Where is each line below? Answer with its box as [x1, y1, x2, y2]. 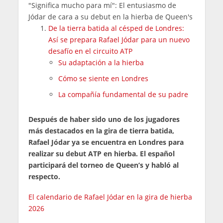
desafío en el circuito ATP [48, 46, 132, 56]
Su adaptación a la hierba [58, 57, 144, 67]
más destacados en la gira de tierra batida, [28, 125, 174, 135]
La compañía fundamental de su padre [58, 89, 188, 99]
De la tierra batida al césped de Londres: [48, 23, 184, 33]
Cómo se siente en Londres [58, 73, 148, 83]
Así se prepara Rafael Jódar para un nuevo [48, 34, 190, 44]
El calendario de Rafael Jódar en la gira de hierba [28, 192, 192, 202]
